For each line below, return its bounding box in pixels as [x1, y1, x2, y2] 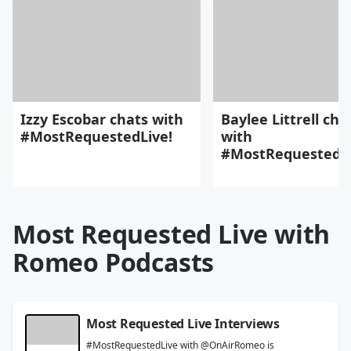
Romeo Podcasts [13, 244, 215, 279]
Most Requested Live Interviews [86, 314, 280, 332]
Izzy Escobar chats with [20, 109, 183, 128]
